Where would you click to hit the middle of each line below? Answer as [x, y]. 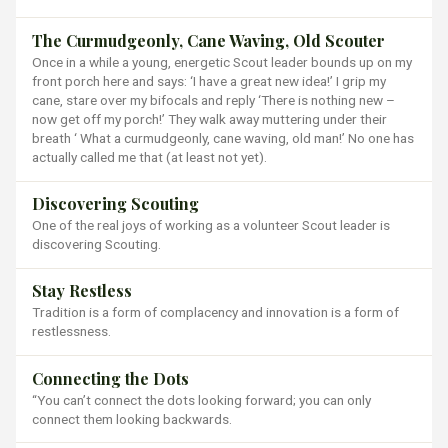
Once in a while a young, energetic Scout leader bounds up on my [222, 62]
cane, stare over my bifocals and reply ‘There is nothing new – [213, 100]
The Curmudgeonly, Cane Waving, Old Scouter [208, 41]
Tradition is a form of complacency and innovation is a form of [215, 312]
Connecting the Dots [110, 378]
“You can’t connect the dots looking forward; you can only [201, 399]
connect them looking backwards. [132, 418]
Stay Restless [82, 291]
